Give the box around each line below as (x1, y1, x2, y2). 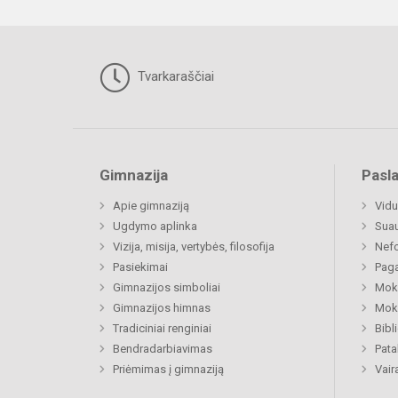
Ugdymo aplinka (113, 219, 197, 234)
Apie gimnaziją (113, 199, 189, 213)
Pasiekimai (113, 260, 168, 275)
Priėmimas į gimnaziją (113, 362, 224, 377)
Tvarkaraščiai (134, 68, 214, 85)
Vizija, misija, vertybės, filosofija (113, 240, 275, 254)
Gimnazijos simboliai (113, 281, 220, 295)
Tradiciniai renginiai (113, 322, 211, 336)
